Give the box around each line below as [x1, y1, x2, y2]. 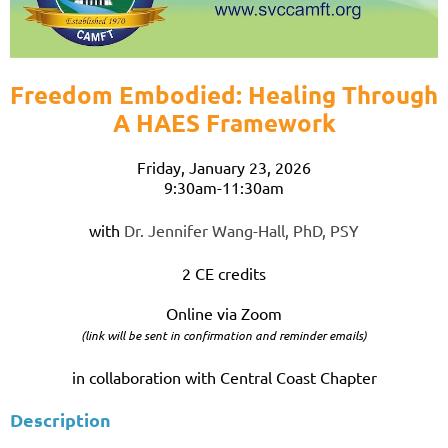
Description [10, 407, 111, 431]
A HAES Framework [112, 106, 336, 138]
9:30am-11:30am [164, 176, 284, 197]
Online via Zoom [166, 302, 282, 323]
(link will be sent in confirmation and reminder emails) [81, 326, 367, 343]
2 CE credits [182, 262, 266, 283]
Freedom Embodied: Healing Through [10, 78, 438, 110]
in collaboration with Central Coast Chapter [71, 366, 377, 387]
